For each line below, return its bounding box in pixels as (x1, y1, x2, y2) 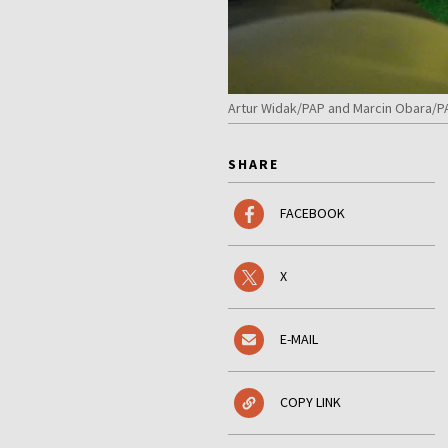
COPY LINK (280, 393, 341, 412)
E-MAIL (280, 330, 318, 349)
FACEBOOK (280, 204, 345, 223)
